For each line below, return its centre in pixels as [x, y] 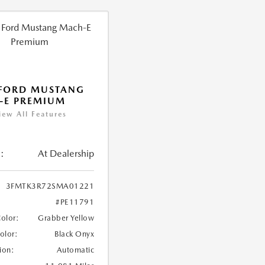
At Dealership [66, 153]
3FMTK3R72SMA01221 [50, 186]
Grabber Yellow [66, 218]
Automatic [75, 250]
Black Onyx [75, 234]
